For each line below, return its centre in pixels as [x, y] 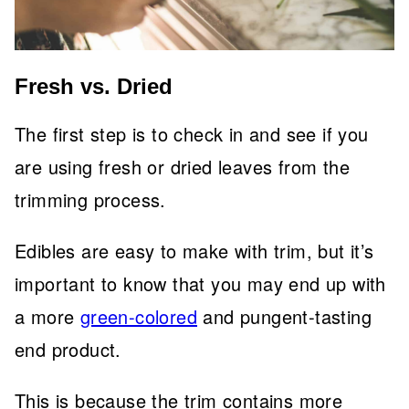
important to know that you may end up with [200, 283]
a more [47, 316]
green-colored [139, 316]
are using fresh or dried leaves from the [182, 167]
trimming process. [90, 199]
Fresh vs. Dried [94, 86]
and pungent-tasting [285, 316]
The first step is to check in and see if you [192, 134]
